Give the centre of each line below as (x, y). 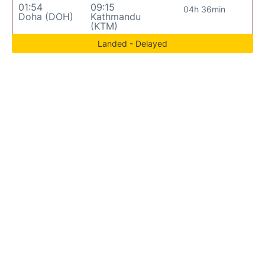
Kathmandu (115, 16)
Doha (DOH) (46, 16)
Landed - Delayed (132, 43)
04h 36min (205, 9)
